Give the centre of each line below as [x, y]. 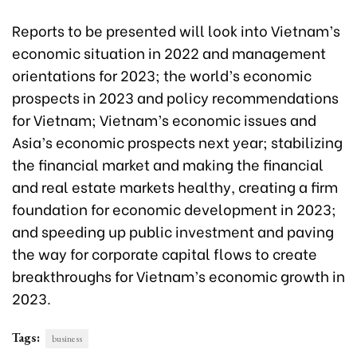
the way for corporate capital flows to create [165, 253]
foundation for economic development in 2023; [174, 209]
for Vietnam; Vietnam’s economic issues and [164, 120]
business [67, 339]
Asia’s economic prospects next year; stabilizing [177, 142]
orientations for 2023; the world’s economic [162, 75]
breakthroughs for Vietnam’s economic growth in [178, 276]
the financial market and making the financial [168, 164]
